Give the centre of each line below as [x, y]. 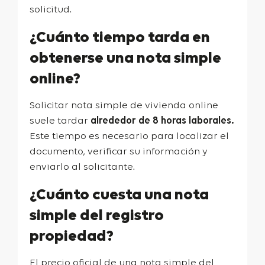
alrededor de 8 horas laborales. [162, 121]
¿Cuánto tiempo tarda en [120, 38]
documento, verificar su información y [119, 152]
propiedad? [72, 237]
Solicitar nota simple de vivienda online [124, 106]
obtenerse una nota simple [125, 59]
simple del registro [97, 216]
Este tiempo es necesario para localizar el [129, 137]
